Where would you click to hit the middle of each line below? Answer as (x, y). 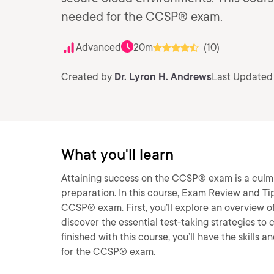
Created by (88, 77)
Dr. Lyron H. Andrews (163, 77)
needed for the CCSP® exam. (142, 17)
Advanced (98, 47)
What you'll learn (117, 154)
